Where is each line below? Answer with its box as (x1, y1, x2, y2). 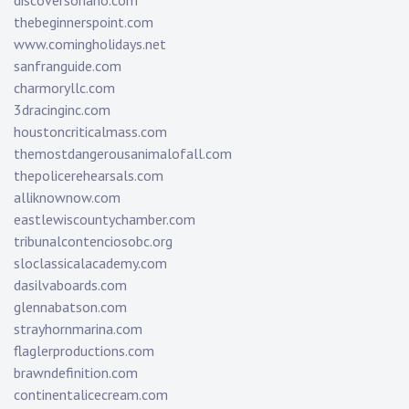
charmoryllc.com (14, 79, 115, 98)
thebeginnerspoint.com (14, 13, 153, 32)
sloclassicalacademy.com (14, 254, 167, 273)
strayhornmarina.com (14, 320, 142, 339)
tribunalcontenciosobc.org (14, 232, 173, 251)
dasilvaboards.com (14, 276, 127, 295)
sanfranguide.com (14, 57, 121, 76)
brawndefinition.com (14, 363, 138, 383)
